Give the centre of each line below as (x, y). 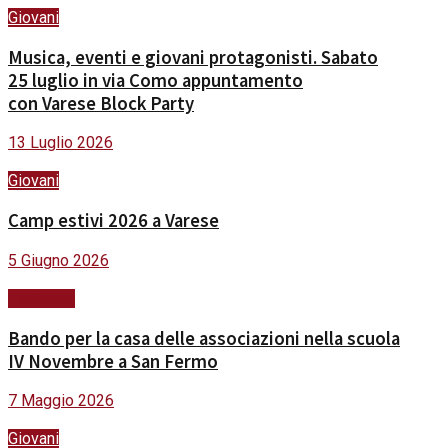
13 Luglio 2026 (60, 143)
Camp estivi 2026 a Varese (113, 221)
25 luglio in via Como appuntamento (155, 80)
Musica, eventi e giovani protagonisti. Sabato (193, 57)
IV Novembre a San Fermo (113, 361)
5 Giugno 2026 (58, 260)
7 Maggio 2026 (61, 401)
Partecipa (41, 298)
